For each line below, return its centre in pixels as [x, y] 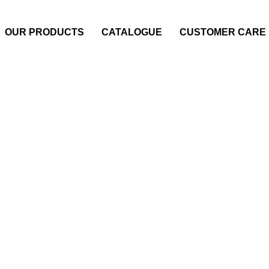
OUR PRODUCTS [44, 32]
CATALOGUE [132, 32]
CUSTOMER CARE [223, 32]
